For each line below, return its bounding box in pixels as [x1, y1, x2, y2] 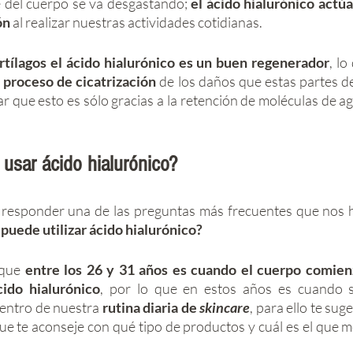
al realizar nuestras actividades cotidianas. [10, 13, 262, 31]
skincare [199, 299, 251, 316]
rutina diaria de [99, 299, 200, 316]
